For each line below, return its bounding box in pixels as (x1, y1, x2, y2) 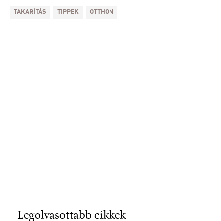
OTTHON (90, 9, 113, 16)
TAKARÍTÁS (14, 9, 46, 16)
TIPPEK (57, 9, 79, 16)
